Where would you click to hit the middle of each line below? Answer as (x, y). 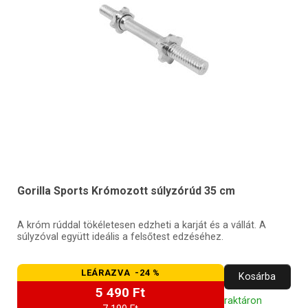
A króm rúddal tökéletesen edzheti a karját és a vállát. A (141, 225)
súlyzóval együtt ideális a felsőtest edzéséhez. (120, 237)
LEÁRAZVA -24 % (121, 273)
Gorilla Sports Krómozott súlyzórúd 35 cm (126, 191)
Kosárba (257, 277)
